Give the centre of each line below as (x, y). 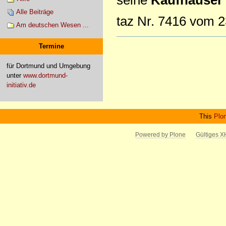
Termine (51, 46)
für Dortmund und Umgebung (48, 66)
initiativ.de (21, 85)
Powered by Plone (160, 134)
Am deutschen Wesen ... (52, 25)
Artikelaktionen (142, 41)
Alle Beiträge (35, 12)
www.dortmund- (45, 76)
